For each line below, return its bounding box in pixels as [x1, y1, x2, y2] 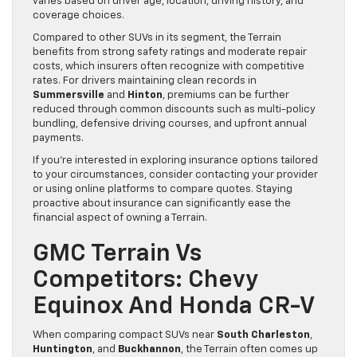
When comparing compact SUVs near [33, 330, 217, 341]
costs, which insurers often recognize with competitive [33, 61, 304, 73]
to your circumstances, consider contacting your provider [33, 170, 318, 181]
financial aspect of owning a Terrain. [33, 213, 207, 224]
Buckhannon [118, 344, 181, 355]
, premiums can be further [163, 90, 289, 101]
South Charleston [217, 330, 310, 341]
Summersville [33, 90, 104, 101]
